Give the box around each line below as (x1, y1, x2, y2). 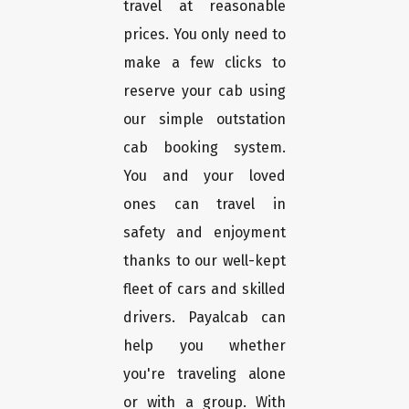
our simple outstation (123, 110, 286, 129)
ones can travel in (123, 195, 286, 214)
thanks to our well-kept (123, 252, 286, 270)
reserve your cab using (123, 82, 286, 100)
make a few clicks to (123, 54, 286, 72)
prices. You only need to (123, 26, 286, 44)
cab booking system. (123, 139, 286, 157)
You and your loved (123, 167, 286, 185)
